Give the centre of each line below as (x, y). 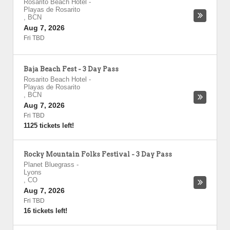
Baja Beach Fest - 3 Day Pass (71, 69)
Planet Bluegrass (49, 165)
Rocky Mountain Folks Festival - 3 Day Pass (98, 154)
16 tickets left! (45, 211)
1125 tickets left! (49, 126)
